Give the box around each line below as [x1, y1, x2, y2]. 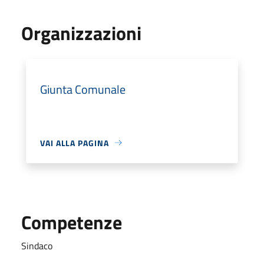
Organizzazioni [21, 18, 141, 47]
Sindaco [21, 238, 52, 253]
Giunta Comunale [40, 80, 126, 98]
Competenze [21, 207, 122, 236]
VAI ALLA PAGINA [40, 136, 109, 149]
